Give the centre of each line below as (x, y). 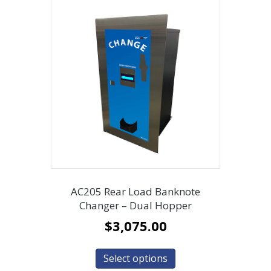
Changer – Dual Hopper (135, 205)
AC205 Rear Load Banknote (135, 191)
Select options (135, 259)
